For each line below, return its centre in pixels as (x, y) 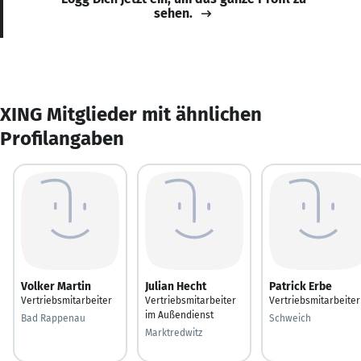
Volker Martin (56, 286)
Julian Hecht (176, 286)
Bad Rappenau (53, 318)
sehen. (173, 13)
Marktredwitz (174, 332)
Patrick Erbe (301, 286)
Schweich (290, 318)
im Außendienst (179, 315)
